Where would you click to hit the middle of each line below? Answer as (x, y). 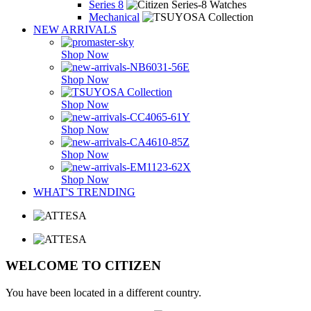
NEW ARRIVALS (75, 29)
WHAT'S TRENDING (84, 192)
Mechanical (114, 17)
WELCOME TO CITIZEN (83, 266)
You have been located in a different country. (103, 293)
